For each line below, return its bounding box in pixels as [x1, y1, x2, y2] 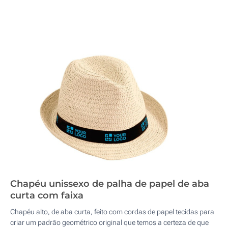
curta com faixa [10, 190, 83, 201]
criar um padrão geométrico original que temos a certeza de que [10, 218, 209, 226]
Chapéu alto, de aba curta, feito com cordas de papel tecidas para [10, 208, 214, 216]
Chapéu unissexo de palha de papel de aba [10, 178, 209, 189]
